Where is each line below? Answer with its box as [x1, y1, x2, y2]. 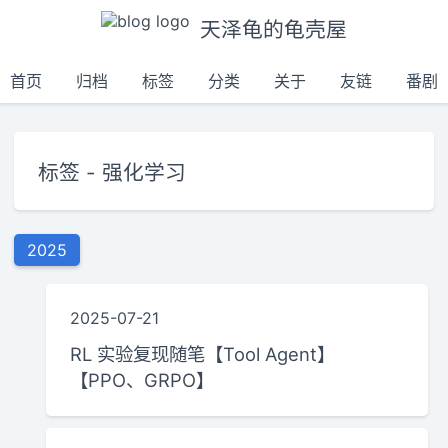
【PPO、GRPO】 [70, 368, 215, 391]
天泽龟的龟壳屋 [200, 17, 347, 43]
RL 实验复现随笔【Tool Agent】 [70, 342, 336, 365]
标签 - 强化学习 [38, 159, 187, 185]
